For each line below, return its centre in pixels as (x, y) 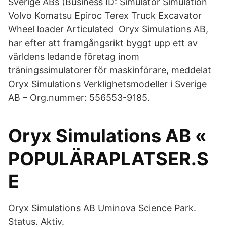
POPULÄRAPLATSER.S (108, 159)
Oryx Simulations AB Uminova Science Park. (102, 208)
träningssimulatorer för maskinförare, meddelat (111, 70)
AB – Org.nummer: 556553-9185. (79, 98)
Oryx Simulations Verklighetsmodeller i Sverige (107, 84)
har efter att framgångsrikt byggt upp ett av (103, 43)
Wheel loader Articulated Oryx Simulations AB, (108, 29)
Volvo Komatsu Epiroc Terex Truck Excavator (105, 15)
